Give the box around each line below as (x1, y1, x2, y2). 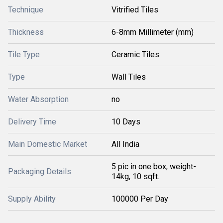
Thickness (8, 27, 44, 37)
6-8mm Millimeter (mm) (111, 27, 194, 37)
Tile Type (8, 50, 40, 59)
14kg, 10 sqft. (111, 172, 159, 181)
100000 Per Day (111, 194, 168, 204)
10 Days (111, 117, 140, 126)
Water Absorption (8, 95, 69, 104)
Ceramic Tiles (111, 50, 159, 59)
